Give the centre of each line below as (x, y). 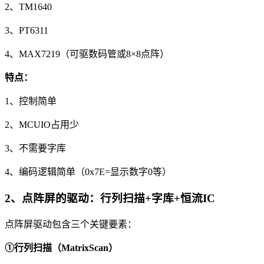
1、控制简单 (31, 101)
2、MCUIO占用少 (42, 125)
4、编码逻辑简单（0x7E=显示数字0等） (88, 172)
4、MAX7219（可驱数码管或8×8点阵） (87, 54)
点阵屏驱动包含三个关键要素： (71, 224)
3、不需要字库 (35, 148)
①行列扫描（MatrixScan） (61, 247)
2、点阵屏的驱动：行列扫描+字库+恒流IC (110, 198)
